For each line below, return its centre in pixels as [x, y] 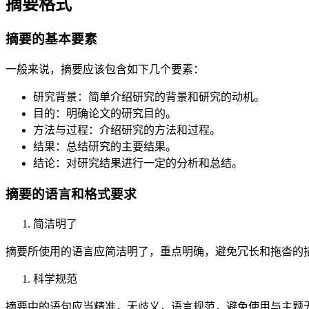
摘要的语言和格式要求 [71, 194]
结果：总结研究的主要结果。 [105, 147]
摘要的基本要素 [51, 39]
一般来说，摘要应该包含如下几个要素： [105, 70]
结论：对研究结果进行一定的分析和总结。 [138, 163]
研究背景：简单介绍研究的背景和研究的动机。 [149, 97]
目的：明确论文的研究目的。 [105, 114]
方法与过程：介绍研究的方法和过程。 [127, 130]
